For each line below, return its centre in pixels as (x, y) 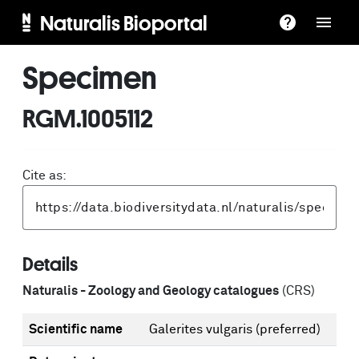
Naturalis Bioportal (123, 22)
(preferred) (288, 329)
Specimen (90, 77)
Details (50, 264)
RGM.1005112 (88, 118)
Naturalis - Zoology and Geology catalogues (151, 291)
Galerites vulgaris (202, 329)
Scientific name (76, 329)
